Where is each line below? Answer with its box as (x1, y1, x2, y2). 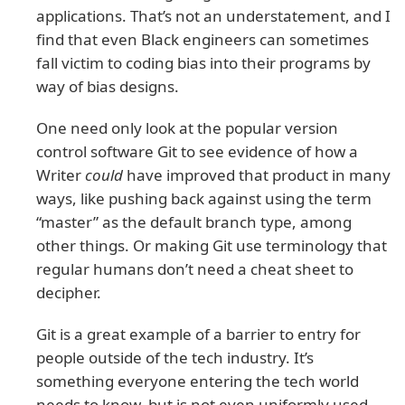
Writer (36, 164, 85, 185)
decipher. (36, 281, 101, 303)
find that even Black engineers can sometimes (36, 28, 369, 50)
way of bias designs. (36, 75, 179, 97)
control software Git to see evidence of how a (36, 140, 358, 162)
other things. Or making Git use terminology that (36, 234, 387, 256)
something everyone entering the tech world (36, 370, 359, 391)
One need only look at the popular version (36, 117, 338, 138)
